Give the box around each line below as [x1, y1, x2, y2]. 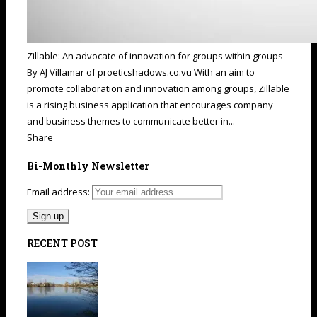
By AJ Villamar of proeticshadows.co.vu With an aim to [27, 66, 255, 79]
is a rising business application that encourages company [27, 98, 273, 112]
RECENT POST [27, 236, 98, 250]
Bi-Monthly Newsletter [27, 158, 149, 173]
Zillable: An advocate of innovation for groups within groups [27, 50, 283, 63]
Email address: [27, 185, 92, 198]
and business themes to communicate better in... [27, 115, 235, 128]
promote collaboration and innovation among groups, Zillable [27, 82, 289, 96]
